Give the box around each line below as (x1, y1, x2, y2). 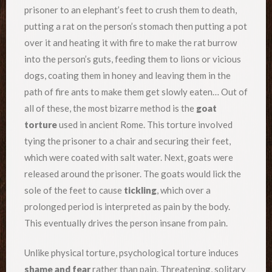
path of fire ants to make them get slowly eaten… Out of (24, 86, 248, 97)
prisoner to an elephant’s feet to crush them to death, (24, 4, 237, 15)
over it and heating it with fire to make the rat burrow (24, 36, 237, 48)
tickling (124, 184, 157, 195)
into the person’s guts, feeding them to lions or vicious (24, 53, 241, 64)
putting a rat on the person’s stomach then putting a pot (24, 20, 247, 32)
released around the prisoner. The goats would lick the (24, 168, 241, 179)
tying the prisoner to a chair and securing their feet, (24, 135, 231, 146)
